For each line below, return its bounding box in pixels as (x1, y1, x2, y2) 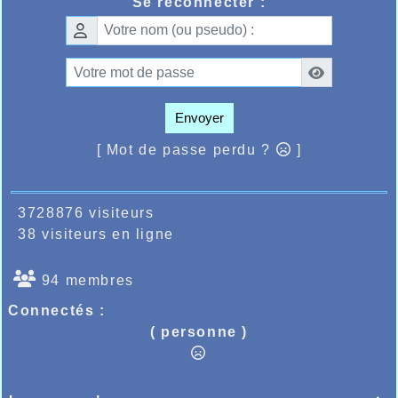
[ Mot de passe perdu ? (96, 142, 276, 158)
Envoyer (174, 110, 224, 126)
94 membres (36, 273, 134, 289)
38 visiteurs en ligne (8, 227, 174, 243)
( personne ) (149, 324, 249, 340)
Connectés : (8, 303, 106, 319)
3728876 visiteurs (8, 205, 155, 221)
